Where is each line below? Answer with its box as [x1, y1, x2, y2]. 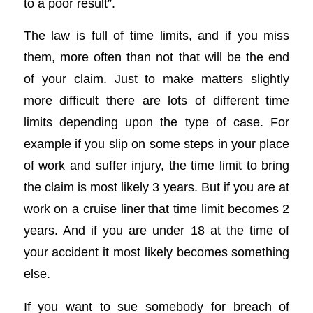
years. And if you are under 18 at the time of [23, 223, 290, 238]
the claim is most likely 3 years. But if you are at [23, 180, 290, 195]
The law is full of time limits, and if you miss [23, 28, 290, 43]
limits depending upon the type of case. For [23, 115, 290, 130]
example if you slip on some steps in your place [23, 136, 290, 152]
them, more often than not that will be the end [23, 50, 290, 65]
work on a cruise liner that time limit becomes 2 [23, 201, 290, 217]
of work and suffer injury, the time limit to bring [23, 158, 290, 173]
